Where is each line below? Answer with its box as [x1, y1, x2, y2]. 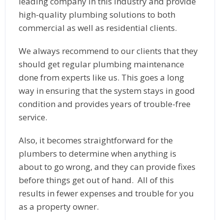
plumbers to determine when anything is [18, 147, 176, 159]
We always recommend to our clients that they [18, 45, 198, 56]
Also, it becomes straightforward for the [18, 134, 173, 146]
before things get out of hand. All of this [18, 174, 174, 186]
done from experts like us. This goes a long [18, 71, 184, 83]
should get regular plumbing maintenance [18, 58, 184, 70]
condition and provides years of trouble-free [18, 98, 191, 110]
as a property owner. [18, 200, 99, 212]
